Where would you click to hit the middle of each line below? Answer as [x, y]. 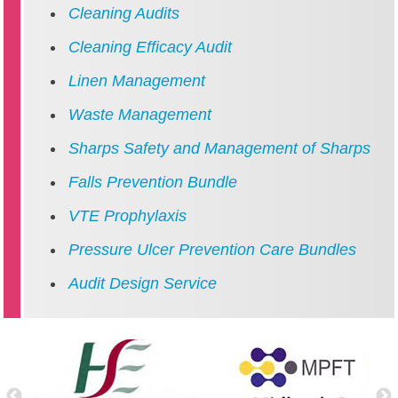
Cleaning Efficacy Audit [150, 47]
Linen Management [137, 81]
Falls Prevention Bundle [153, 182]
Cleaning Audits [124, 13]
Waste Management [140, 115]
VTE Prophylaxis [127, 216]
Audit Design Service [143, 283]
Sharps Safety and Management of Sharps [219, 148]
